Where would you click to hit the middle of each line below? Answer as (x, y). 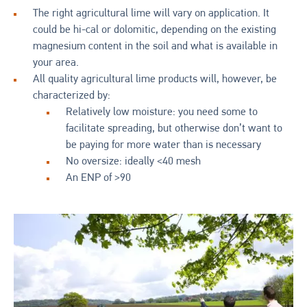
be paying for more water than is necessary (163, 145)
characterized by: (72, 96)
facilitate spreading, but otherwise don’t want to (174, 128)
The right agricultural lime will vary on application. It (151, 13)
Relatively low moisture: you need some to (162, 112)
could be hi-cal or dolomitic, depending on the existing (155, 30)
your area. (56, 63)
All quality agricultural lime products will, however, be (155, 79)
